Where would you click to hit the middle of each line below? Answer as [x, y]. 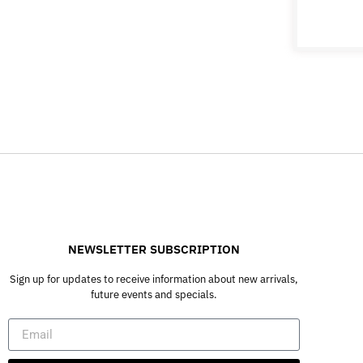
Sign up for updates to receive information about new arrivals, [154, 280]
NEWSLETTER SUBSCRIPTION [154, 250]
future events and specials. [154, 295]
